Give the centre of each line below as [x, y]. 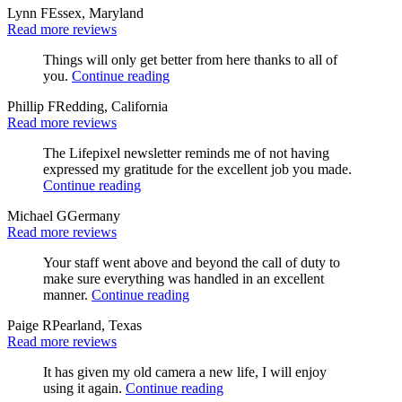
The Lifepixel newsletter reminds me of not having [186, 153]
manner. [67, 294]
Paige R [30, 325]
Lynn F [28, 13]
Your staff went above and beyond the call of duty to [192, 262]
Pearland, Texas [97, 325]
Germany [94, 215]
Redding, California [112, 106]
